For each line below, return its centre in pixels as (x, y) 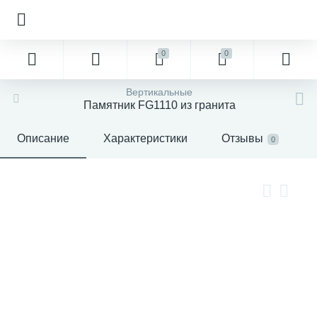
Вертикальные (159, 92)
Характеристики (145, 138)
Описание (43, 138)
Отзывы (242, 138)
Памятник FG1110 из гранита (159, 105)
